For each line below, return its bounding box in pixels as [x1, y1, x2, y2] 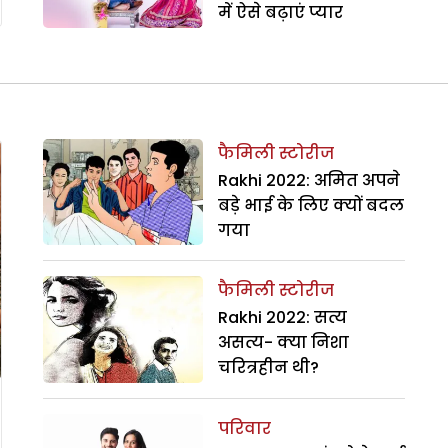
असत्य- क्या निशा [217, 331, 349, 355]
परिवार [217, 416, 271, 440]
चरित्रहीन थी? [217, 356, 319, 380]
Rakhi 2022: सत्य [217, 306, 347, 330]
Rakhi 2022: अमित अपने [217, 168, 400, 192]
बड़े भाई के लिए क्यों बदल [217, 193, 404, 217]
